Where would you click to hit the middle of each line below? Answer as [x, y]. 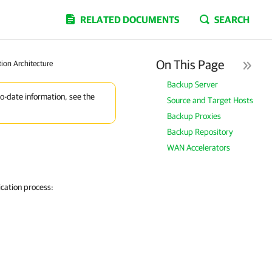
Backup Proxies [194, 116]
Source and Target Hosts [210, 100]
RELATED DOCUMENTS [130, 19]
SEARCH [232, 19]
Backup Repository [200, 132]
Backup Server [193, 84]
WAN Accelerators [199, 148]
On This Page [190, 64]
